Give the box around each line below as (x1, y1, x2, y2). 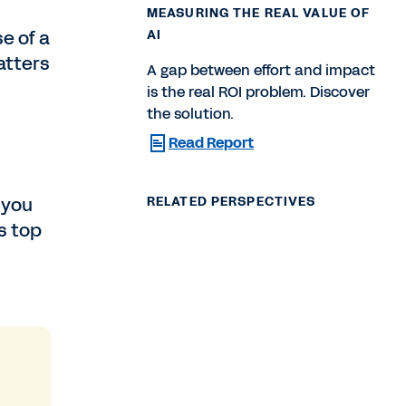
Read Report (169, 131, 254, 153)
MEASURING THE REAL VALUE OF (147, 4, 371, 22)
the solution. (147, 102, 234, 124)
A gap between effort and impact (147, 59, 375, 81)
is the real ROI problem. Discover (147, 81, 370, 102)
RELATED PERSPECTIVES (147, 192, 316, 210)
